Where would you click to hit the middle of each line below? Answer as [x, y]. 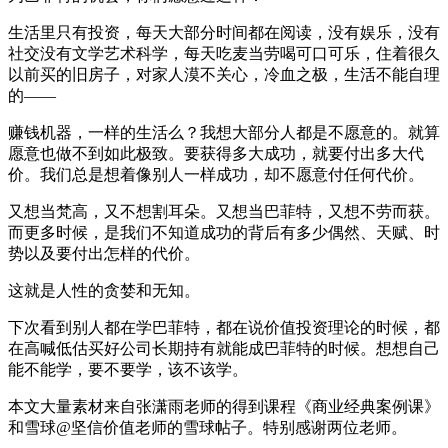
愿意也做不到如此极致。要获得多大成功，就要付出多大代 [216, 153]
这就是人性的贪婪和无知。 [104, 290]
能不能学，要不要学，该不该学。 [128, 369]
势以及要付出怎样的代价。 [104, 253]
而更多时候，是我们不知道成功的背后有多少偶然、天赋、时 [224, 232]
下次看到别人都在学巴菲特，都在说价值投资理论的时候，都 [224, 327]
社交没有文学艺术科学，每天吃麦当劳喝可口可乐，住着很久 [224, 53]
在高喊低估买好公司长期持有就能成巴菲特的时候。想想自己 [224, 348]
